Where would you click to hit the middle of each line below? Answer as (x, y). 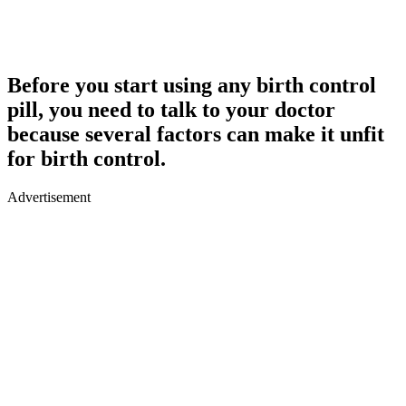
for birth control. (87, 158)
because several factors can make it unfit (196, 134)
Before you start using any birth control (192, 85)
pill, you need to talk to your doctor (171, 109)
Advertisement (49, 197)
